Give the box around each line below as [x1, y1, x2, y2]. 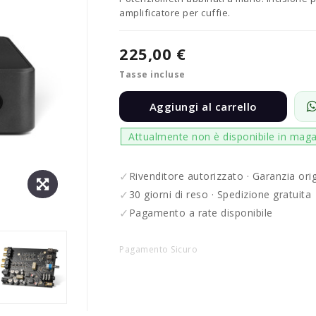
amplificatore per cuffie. [119, 6, 231, 19]
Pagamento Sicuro [119, 243, 197, 255]
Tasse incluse [119, 68, 186, 80]
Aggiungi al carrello [149, 99, 257, 114]
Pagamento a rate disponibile [128, 206, 273, 220]
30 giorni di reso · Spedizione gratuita [128, 188, 311, 202]
